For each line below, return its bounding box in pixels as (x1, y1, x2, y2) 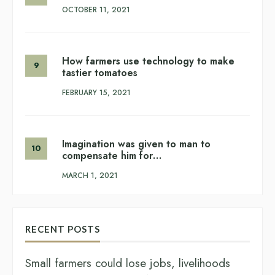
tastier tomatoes (62, 65, 137, 80)
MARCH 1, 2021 (62, 169, 118, 181)
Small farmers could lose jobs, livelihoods (25, 254, 230, 271)
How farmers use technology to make (62, 53, 234, 68)
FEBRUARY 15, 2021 (62, 87, 131, 98)
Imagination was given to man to (62, 136, 211, 151)
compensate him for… (62, 148, 161, 163)
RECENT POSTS (25, 223, 100, 234)
